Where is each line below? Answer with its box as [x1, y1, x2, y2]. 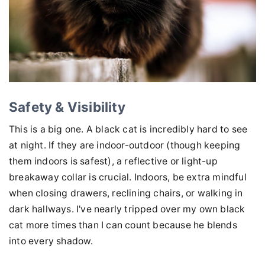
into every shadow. [9, 235, 93, 247]
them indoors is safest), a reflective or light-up [9, 156, 218, 167]
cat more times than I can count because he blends [9, 219, 237, 231]
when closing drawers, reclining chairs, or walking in [9, 188, 243, 199]
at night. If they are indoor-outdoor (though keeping [9, 140, 241, 151]
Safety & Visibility [9, 98, 125, 115]
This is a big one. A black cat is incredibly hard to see [9, 124, 248, 135]
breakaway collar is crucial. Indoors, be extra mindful [9, 172, 247, 183]
